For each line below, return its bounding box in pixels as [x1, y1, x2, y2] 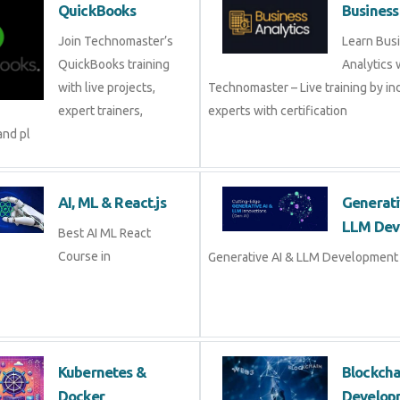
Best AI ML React [58, 226, 151, 241]
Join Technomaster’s [58, 34, 173, 49]
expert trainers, [58, 104, 143, 119]
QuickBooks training [58, 57, 170, 72]
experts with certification [208, 104, 347, 119]
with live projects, [58, 80, 155, 96]
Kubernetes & [58, 363, 146, 381]
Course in [58, 249, 111, 264]
